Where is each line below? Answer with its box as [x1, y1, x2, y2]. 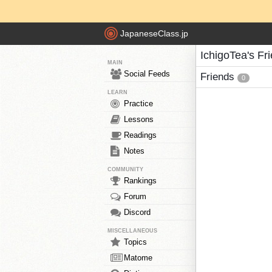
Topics [124, 237, 147, 246]
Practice [124, 99, 153, 108]
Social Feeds [124, 69, 170, 78]
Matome [124, 253, 152, 262]
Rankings [124, 176, 157, 185]
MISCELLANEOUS [107, 228, 157, 234]
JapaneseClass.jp [120, 29, 188, 39]
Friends [200, 71, 237, 83]
